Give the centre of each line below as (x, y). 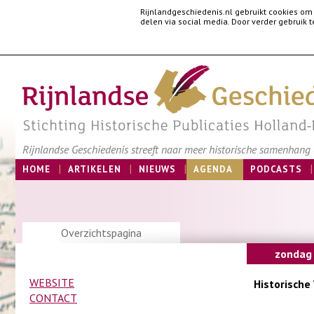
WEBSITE (52, 282)
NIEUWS (157, 169)
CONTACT (53, 298)
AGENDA (213, 169)
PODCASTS (276, 169)
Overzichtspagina (101, 233)
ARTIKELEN (95, 169)
